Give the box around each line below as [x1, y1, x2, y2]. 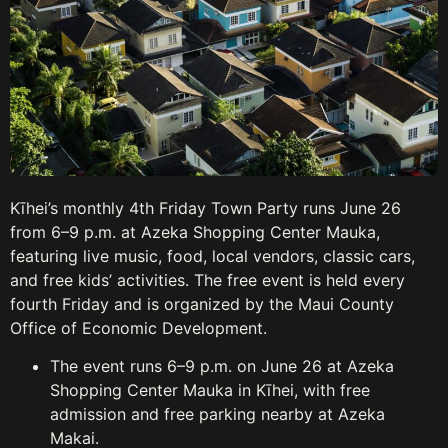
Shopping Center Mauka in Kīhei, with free [50, 380, 370, 401]
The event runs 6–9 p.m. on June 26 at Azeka [50, 356, 394, 377]
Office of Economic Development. [10, 317, 267, 338]
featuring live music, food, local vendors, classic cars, [10, 245, 415, 266]
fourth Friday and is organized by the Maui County [10, 293, 394, 314]
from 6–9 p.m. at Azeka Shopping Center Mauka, [10, 221, 380, 242]
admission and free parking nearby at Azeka [50, 404, 385, 425]
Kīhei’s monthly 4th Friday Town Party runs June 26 [10, 197, 401, 218]
